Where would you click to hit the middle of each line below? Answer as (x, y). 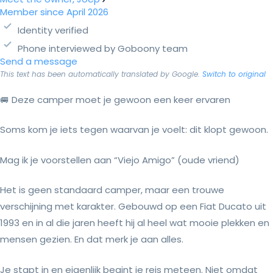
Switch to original (234, 74)
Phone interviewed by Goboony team (103, 48)
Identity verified (53, 30)
